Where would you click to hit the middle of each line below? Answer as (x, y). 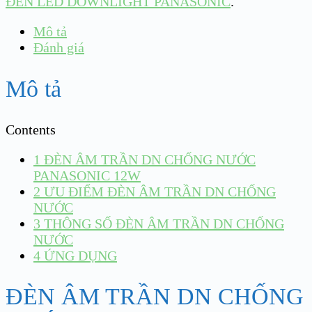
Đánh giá (59, 48)
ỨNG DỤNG (79, 255)
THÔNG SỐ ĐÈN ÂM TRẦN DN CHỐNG (162, 223)
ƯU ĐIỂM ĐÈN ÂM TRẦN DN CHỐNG (158, 191)
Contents (31, 129)
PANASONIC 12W (87, 175)
